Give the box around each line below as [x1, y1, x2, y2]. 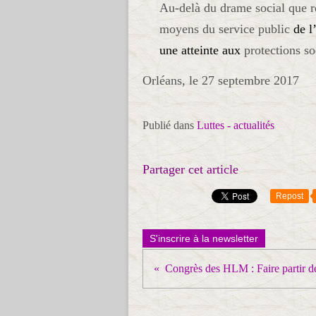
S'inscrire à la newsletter [150, 233, 258, 245]
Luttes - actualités [197, 119, 274, 132]
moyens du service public [159, 21, 291, 36]
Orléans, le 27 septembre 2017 [142, 73, 299, 87]
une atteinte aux [159, 42, 245, 57]
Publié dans [142, 119, 194, 132]
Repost [276, 191, 303, 202]
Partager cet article [142, 162, 238, 177]
